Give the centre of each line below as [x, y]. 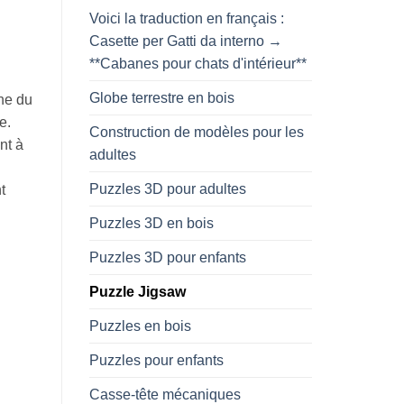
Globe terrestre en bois [161, 97]
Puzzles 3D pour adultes [167, 188]
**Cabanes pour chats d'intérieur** [197, 63]
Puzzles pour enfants [156, 360]
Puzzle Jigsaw [137, 291]
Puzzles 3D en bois [151, 223]
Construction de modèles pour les [196, 132]
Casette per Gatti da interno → [185, 41]
